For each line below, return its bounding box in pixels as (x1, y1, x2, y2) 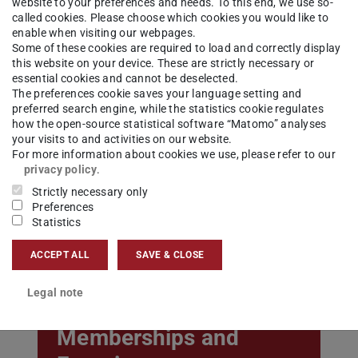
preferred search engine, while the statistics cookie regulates (12, 102, 324, 116)
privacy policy (23, 163, 97, 177)
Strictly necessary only (32, 185, 149, 199)
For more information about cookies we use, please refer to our (12, 148, 336, 161)
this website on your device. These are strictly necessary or (12, 57, 315, 70)
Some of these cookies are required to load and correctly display (12, 42, 341, 55)
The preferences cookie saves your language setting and (12, 87, 302, 101)
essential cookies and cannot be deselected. (12, 72, 239, 86)
